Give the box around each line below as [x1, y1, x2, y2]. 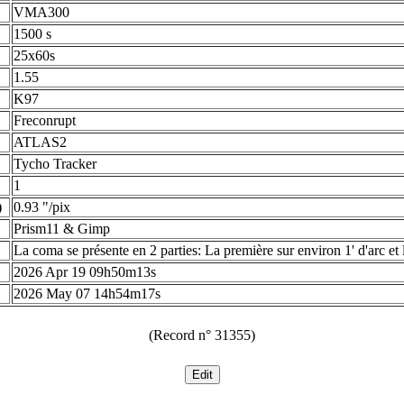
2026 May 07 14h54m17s [14, 286, 161, 301]
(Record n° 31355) [149, 327, 255, 343]
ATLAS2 [14, 134, 67, 150]
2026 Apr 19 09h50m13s [14, 264, 156, 280]
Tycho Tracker [14, 156, 96, 171]
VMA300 [14, 5, 69, 20]
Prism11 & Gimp [14, 221, 110, 236]
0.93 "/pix [14, 199, 70, 215]
